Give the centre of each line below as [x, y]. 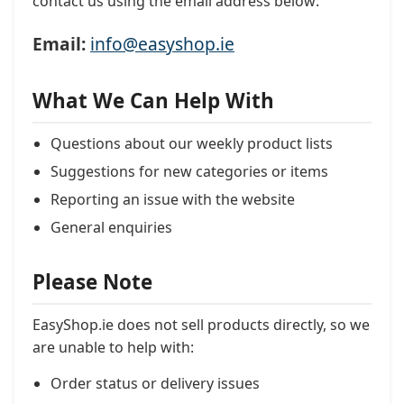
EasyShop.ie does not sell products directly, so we [201, 325]
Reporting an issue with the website [173, 199]
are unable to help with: [113, 347]
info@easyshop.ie [162, 44]
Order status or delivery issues [155, 383]
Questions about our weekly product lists [192, 143]
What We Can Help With [153, 101]
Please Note [92, 282]
